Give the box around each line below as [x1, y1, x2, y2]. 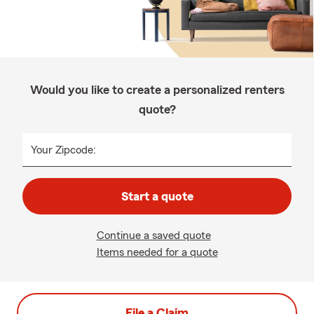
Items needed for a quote [96, 247, 218, 258]
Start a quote [121, 190, 193, 203]
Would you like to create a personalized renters [29, 83, 285, 96]
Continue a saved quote [96, 230, 211, 241]
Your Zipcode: [31, 144, 96, 156]
